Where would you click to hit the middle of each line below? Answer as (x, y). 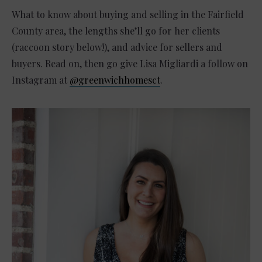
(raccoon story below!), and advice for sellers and (117, 47)
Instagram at (41, 80)
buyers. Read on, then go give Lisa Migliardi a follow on (130, 63)
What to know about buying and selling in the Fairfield (128, 14)
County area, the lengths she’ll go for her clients (116, 30)
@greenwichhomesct (115, 80)
